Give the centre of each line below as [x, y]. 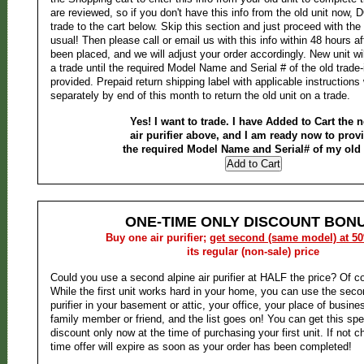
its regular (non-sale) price [253, 251]
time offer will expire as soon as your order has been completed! [201, 347]
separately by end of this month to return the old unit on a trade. [200, 95]
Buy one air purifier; [158, 238]
